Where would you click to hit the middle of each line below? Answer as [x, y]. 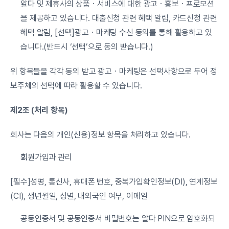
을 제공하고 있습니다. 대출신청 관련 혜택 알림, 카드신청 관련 [119, 18]
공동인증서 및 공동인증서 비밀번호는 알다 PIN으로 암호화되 [118, 219]
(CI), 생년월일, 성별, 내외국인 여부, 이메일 [79, 196]
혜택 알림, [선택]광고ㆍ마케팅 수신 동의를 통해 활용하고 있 [116, 32]
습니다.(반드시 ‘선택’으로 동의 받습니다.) [87, 47]
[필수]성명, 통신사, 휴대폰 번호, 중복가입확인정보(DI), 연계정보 [114, 182]
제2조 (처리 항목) [39, 110]
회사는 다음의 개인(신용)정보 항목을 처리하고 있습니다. [101, 135]
